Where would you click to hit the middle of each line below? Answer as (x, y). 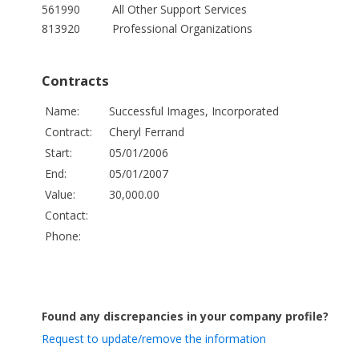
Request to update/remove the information (154, 338)
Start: (58, 152)
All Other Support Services (179, 10)
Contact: (67, 215)
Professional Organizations (182, 29)
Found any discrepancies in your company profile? (185, 316)
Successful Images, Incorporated (194, 111)
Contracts (75, 81)
